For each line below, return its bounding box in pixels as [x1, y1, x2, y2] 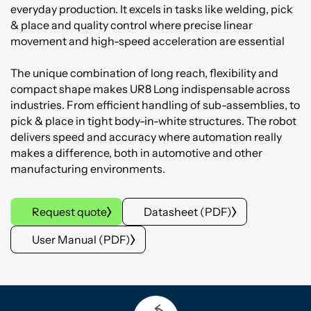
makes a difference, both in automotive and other [10, 146, 262, 160]
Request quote [32, 204, 107, 219]
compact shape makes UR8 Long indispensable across [10, 82, 290, 96]
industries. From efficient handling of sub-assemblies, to [10, 98, 300, 112]
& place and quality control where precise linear [10, 18, 253, 32]
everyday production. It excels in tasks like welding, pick [10, 2, 293, 16]
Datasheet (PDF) [144, 204, 232, 219]
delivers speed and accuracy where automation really [10, 130, 282, 144]
